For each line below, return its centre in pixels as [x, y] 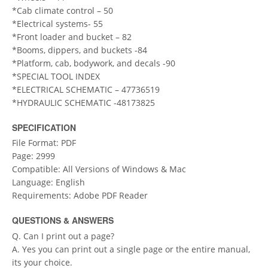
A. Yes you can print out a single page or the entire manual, [131, 249]
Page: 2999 [33, 156]
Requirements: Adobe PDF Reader [80, 196]
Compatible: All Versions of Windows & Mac [99, 169]
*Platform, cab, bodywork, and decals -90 [94, 63]
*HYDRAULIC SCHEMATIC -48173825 [83, 102]
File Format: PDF [44, 143]
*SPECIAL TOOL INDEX [56, 76]
